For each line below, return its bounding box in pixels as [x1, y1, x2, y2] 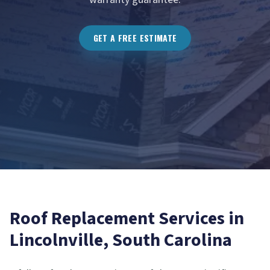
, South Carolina [103, 227, 232, 253]
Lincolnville [10, 227, 103, 253]
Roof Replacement [10, 206, 155, 231]
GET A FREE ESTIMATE [93, 31, 177, 44]
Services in [155, 206, 244, 231]
